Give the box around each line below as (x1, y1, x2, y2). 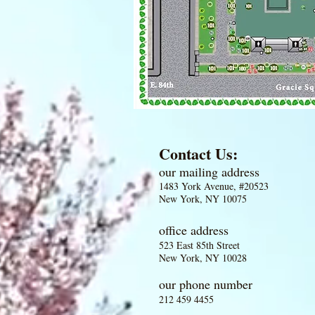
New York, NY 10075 (159, 192, 247, 205)
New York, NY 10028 (159, 251, 247, 264)
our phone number (159, 276, 257, 292)
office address (159, 221, 229, 238)
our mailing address (159, 163, 259, 180)
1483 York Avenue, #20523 (159, 179, 269, 193)
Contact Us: (159, 142, 238, 165)
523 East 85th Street (159, 238, 240, 252)
